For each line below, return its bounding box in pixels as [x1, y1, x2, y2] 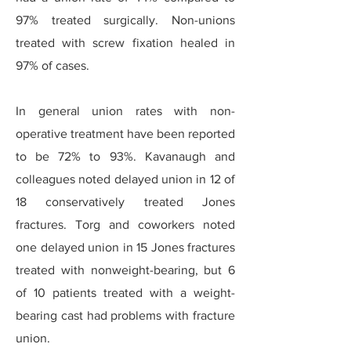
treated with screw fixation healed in [16, 36, 235, 49]
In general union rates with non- [16, 104, 235, 118]
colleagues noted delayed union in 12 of [16, 172, 235, 186]
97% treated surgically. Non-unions [16, 13, 235, 27]
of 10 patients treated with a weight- [16, 286, 235, 299]
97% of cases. [16, 59, 89, 72]
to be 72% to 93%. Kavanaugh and [16, 150, 235, 163]
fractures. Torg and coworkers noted [16, 218, 235, 231]
